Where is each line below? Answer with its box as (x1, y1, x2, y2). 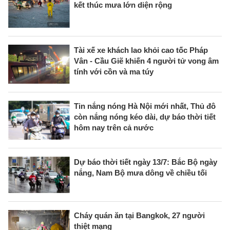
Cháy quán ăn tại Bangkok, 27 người (74, 211, 205, 220)
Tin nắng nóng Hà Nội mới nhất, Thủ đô (74, 101, 216, 110)
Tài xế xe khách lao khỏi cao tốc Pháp (74, 45, 208, 54)
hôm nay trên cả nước (74, 123, 154, 132)
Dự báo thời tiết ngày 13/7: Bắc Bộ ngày (74, 157, 217, 166)
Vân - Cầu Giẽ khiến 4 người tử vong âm (74, 56, 219, 65)
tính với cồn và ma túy (74, 67, 154, 76)
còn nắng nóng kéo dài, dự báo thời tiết (74, 112, 216, 121)
